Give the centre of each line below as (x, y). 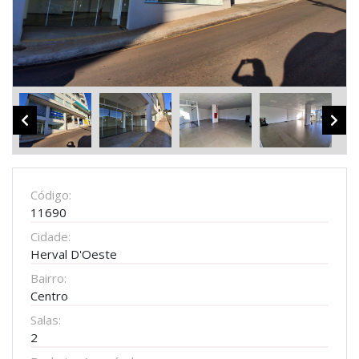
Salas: (46, 319)
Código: (51, 194)
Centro (49, 295)
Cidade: (50, 236)
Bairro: (48, 278)
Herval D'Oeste (74, 254)
